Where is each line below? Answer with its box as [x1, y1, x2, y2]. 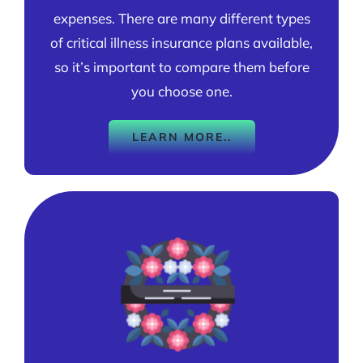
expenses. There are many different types [53, 9, 310, 27]
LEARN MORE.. [131, 129, 232, 144]
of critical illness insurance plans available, [50, 33, 313, 51]
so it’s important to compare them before [53, 58, 310, 75]
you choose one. [130, 82, 233, 100]
